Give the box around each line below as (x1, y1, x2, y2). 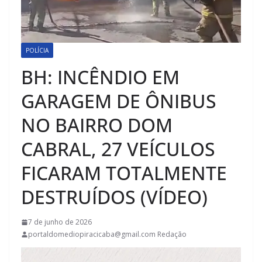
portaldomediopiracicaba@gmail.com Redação (28, 229, 187, 240)
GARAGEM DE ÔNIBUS (21, 88, 216, 114)
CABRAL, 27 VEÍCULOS (21, 136, 215, 162)
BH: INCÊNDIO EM (21, 64, 180, 90)
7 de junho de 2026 (28, 217, 92, 227)
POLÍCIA (26, 46, 49, 55)
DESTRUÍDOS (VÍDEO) (21, 184, 208, 210)
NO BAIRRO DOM (21, 112, 173, 138)
